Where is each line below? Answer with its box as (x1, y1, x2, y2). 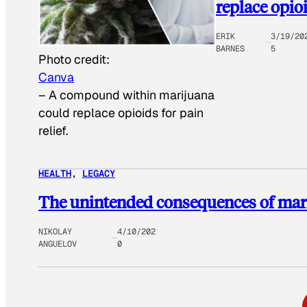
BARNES (215, 43, 245, 55)
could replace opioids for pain (38, 105, 204, 121)
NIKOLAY (38, 226, 72, 238)
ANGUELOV (38, 238, 77, 250)
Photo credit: (38, 51, 110, 68)
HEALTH (38, 167, 71, 180)
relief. (38, 123, 69, 139)
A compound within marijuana (49, 87, 214, 103)
